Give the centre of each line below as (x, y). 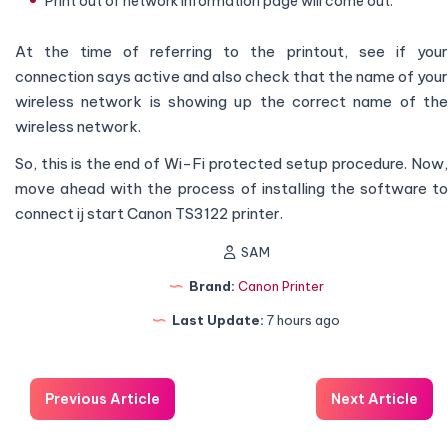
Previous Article (102, 399)
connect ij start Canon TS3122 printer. (149, 214)
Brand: (210, 286)
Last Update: (216, 320)
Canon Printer (280, 286)
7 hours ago (302, 320)
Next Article (374, 399)
